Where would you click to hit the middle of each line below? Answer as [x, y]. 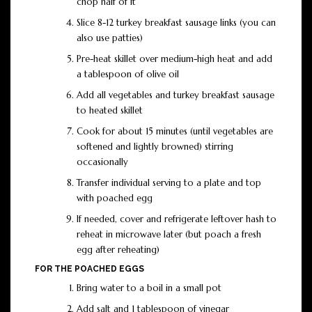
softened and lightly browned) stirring [155, 147]
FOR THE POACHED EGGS [89, 269]
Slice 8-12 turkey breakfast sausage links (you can [176, 23]
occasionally [102, 162]
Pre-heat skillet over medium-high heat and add [174, 59]
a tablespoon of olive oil [128, 75]
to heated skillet [110, 111]
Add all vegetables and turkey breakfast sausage [175, 95]
